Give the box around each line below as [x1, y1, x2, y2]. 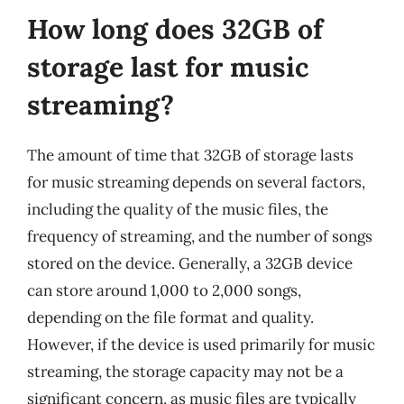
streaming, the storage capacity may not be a [27, 361, 344, 381]
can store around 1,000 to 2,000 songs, [27, 280, 301, 300]
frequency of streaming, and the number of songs [27, 225, 372, 246]
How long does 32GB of [27, 11, 323, 46]
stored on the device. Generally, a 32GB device [27, 252, 353, 273]
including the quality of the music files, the [27, 198, 328, 219]
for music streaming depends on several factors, [27, 171, 365, 192]
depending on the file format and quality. [27, 307, 314, 327]
